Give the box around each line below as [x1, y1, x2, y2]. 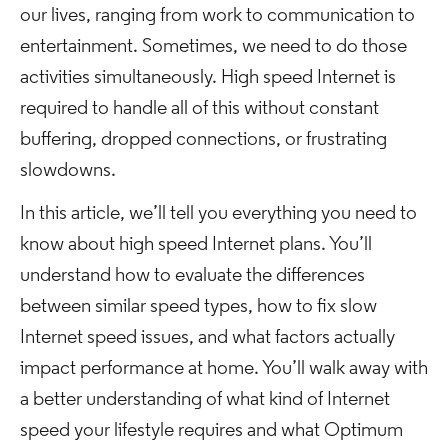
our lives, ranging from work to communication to [20, 6, 415, 26]
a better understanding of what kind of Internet [20, 390, 390, 410]
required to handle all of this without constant [20, 99, 379, 119]
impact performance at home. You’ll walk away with [20, 359, 428, 379]
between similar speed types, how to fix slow [20, 297, 377, 317]
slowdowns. [20, 161, 116, 181]
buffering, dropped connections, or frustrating [20, 130, 387, 150]
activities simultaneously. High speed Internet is [20, 68, 396, 88]
